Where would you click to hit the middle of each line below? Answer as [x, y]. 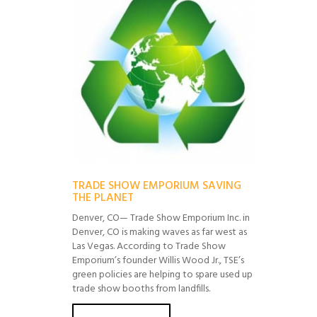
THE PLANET [103, 198]
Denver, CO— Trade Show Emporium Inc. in [161, 218]
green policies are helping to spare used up [162, 275]
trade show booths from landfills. [141, 289]
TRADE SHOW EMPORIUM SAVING [157, 186]
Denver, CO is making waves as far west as [160, 232]
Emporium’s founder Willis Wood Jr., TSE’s [158, 261]
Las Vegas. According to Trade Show [149, 247]
